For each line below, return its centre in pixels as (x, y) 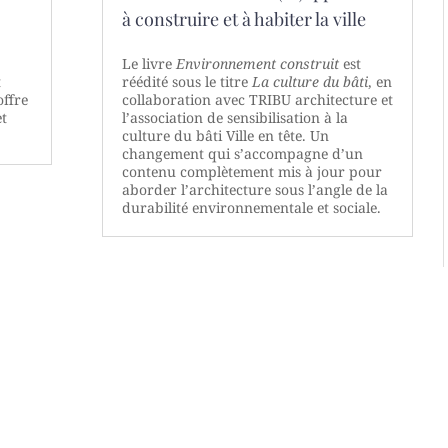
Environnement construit (257, 64)
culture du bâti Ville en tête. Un (225, 136)
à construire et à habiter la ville (243, 19)
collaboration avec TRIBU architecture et (257, 100)
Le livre (148, 64)
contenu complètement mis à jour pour (251, 172)
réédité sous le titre (186, 82)
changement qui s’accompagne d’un (242, 154)
